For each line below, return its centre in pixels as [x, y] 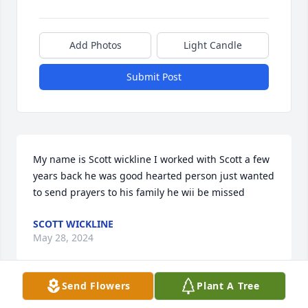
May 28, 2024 [63, 238]
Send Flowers [96, 286]
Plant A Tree [228, 286]
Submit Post [154, 77]
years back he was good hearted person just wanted [154, 176]
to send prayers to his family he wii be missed [139, 192]
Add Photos [95, 45]
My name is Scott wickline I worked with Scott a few [151, 159]
